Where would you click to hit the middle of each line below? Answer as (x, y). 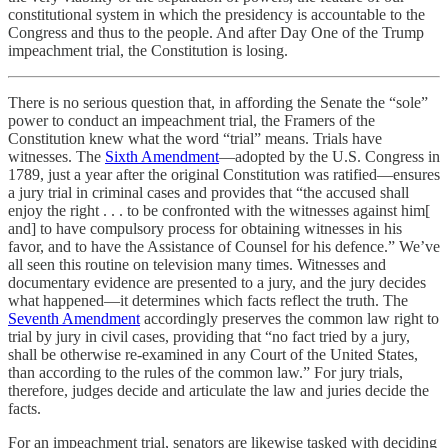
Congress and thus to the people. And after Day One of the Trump (216, 32)
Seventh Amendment (74, 318)
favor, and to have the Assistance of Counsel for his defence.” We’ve (224, 246)
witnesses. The (56, 156)
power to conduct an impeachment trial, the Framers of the (191, 120)
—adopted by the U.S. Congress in (329, 156)
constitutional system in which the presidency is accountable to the (216, 14)
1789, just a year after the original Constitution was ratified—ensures (224, 174)
